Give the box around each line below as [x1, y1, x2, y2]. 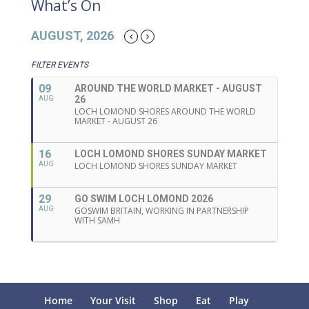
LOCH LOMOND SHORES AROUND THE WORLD [74, 105, 256, 117]
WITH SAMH [74, 214, 120, 226]
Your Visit [90, 293, 137, 307]
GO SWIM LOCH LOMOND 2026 [74, 192, 213, 204]
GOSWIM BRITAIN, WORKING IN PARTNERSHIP [74, 204, 249, 217]
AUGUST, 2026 [30, 28, 114, 43]
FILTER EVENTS [30, 59, 88, 70]
